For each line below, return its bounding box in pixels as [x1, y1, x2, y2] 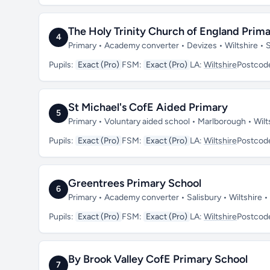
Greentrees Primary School [68, 177, 201, 190]
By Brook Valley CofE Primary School [68, 253, 248, 266]
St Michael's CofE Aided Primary [68, 101, 228, 114]
